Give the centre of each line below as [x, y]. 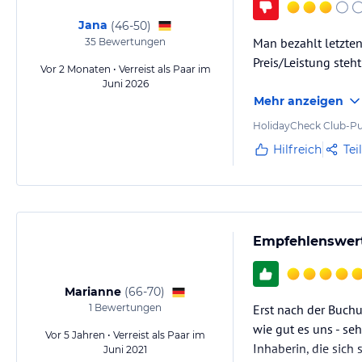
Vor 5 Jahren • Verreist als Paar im [125, 335]
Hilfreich [297, 149]
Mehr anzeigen [299, 101]
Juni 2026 [125, 84]
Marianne [93, 292]
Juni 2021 [125, 349]
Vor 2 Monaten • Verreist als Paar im [125, 69]
